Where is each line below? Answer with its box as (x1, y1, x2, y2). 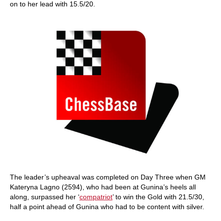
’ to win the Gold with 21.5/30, (112, 193, 204, 201)
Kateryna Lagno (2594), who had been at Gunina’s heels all (10, 183, 196, 191)
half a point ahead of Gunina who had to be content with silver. (10, 203, 204, 211)
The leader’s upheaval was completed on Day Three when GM (10, 173, 206, 181)
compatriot (79, 193, 112, 201)
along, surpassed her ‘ (10, 193, 79, 201)
